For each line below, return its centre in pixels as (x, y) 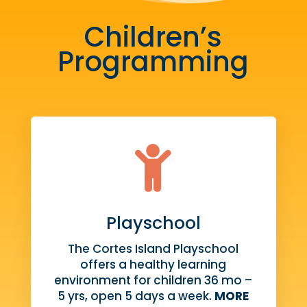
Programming (153, 61)
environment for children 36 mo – (153, 280)
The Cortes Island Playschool (153, 248)
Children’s (153, 37)
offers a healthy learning (153, 264)
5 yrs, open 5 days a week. (136, 296)
